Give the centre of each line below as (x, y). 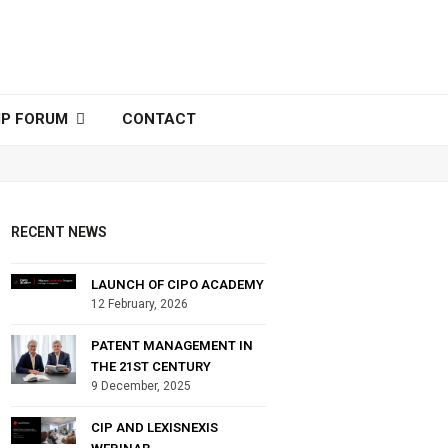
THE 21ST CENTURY (151, 366)
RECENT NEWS (59, 232)
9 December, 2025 (141, 385)
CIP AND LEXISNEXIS (155, 427)
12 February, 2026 (140, 303)
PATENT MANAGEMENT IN (172, 345)
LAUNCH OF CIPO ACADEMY (178, 284)
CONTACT (158, 119)
